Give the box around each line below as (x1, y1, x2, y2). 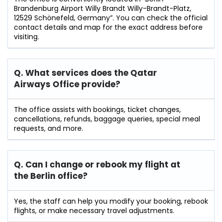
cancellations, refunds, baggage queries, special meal (14, 113, 200, 124)
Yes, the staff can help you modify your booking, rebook (14, 196, 208, 206)
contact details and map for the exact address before (14, 22, 203, 32)
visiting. (14, 31, 39, 42)
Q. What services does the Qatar (14, 66, 157, 79)
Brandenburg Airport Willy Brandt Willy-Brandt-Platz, (14, 3, 191, 13)
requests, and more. (14, 123, 83, 133)
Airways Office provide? (14, 78, 120, 90)
